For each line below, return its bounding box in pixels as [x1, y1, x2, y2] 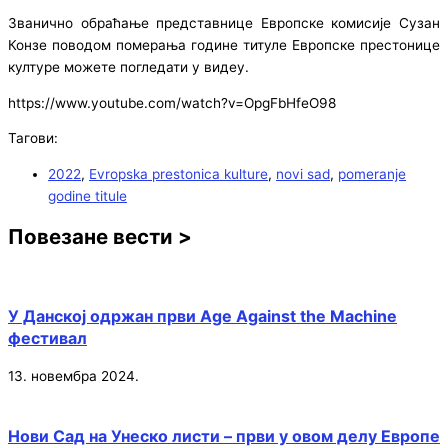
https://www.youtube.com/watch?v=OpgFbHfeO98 [8, 94, 336, 111]
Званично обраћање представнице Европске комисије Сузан [8, 15, 440, 32]
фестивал [8, 328, 87, 349]
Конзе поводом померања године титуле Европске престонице [8, 37, 440, 54]
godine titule [48, 188, 127, 205]
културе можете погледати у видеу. [8, 59, 249, 76]
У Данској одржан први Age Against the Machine [8, 306, 397, 327]
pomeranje [338, 166, 406, 183]
